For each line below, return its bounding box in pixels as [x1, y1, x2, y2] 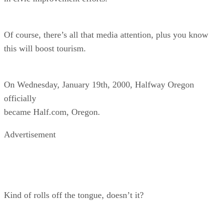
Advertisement [4, 129, 56, 139]
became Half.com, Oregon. [4, 107, 100, 117]
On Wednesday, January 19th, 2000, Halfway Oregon [4, 79, 194, 89]
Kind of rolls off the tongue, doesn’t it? [4, 190, 144, 200]
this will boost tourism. [4, 43, 86, 53]
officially [4, 93, 36, 103]
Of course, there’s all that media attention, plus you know [4, 29, 208, 40]
